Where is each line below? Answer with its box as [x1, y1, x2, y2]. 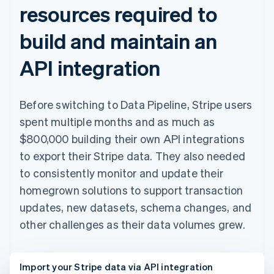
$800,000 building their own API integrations [20, 131, 245, 146]
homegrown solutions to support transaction [20, 183, 243, 198]
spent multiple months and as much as [20, 114, 215, 129]
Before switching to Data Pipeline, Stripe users [20, 97, 253, 112]
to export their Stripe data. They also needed [20, 149, 246, 163]
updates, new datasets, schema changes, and [20, 200, 252, 215]
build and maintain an [20, 28, 217, 54]
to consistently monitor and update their [20, 166, 224, 180]
